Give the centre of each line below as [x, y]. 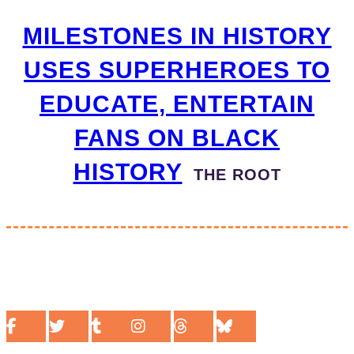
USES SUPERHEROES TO [177, 70]
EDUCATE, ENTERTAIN [177, 104]
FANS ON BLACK [177, 137]
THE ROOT [232, 174]
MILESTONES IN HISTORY [177, 36]
